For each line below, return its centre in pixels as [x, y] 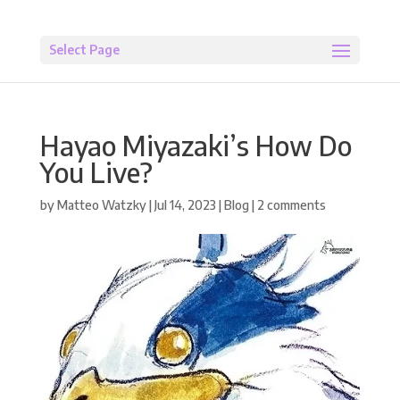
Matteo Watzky [101, 205]
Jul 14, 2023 [185, 205]
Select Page [84, 50]
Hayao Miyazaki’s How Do [196, 146]
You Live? [96, 172]
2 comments [291, 205]
